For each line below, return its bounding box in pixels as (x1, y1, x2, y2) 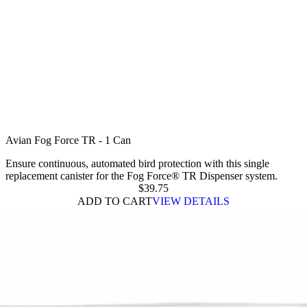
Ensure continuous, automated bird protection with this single (5, 157, 269, 169)
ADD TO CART (77, 195, 152, 207)
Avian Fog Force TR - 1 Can (5, 134, 131, 146)
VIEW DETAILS (152, 195, 230, 207)
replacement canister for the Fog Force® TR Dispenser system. (5, 169, 278, 182)
